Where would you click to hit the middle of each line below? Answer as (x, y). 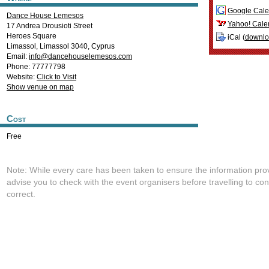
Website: (22, 77)
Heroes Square (32, 36)
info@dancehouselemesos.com (80, 56)
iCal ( (235, 38)
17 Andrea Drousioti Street (50, 26)
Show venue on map (40, 87)
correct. (21, 194)
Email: (18, 56)
